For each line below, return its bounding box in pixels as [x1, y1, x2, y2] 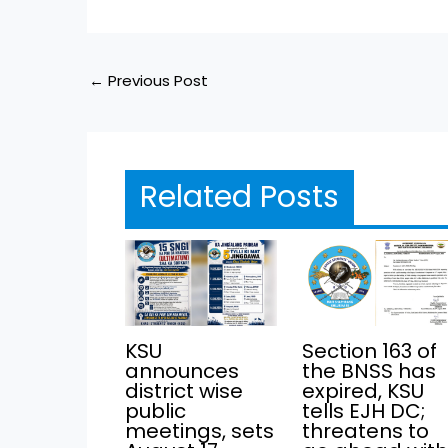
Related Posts [139, 175, 339, 218]
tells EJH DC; [302, 396, 426, 425]
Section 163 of [302, 336, 438, 365]
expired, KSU [302, 376, 425, 405]
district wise [124, 376, 243, 405]
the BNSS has [302, 356, 437, 385]
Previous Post [104, 70, 209, 92]
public [124, 396, 186, 425]
